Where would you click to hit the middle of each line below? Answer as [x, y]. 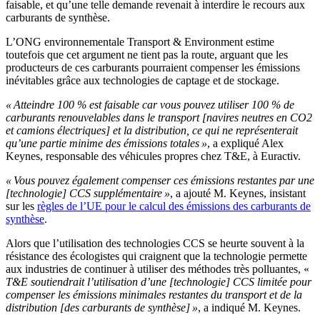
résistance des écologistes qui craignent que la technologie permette [156, 256]
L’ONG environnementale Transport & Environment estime [140, 42]
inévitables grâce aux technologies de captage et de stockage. [142, 81]
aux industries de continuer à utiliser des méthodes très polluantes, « [157, 269]
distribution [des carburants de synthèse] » [102, 308]
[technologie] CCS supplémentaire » [88, 194]
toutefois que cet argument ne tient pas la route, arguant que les [147, 55]
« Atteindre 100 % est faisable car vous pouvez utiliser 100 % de [150, 105]
